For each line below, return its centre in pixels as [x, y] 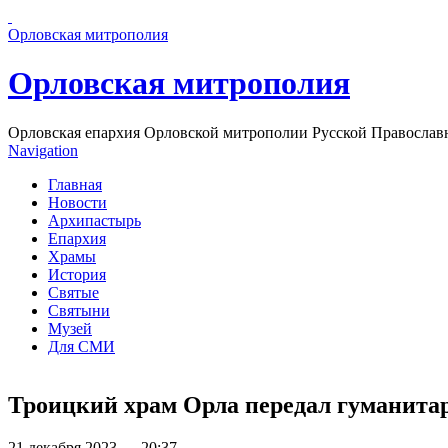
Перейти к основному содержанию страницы [163, 16]
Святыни [79, 310]
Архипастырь [94, 220]
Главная [75, 184]
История [77, 274]
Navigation [43, 150]
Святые [73, 292]
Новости [77, 202]
